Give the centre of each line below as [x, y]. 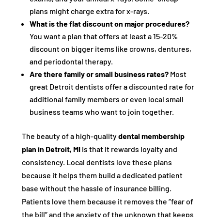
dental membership [151, 136]
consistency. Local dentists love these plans [97, 162]
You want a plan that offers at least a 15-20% [103, 36]
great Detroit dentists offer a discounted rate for [112, 86]
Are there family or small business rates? [99, 74]
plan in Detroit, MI [51, 149]
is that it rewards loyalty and [129, 149]
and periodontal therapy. [71, 61]
